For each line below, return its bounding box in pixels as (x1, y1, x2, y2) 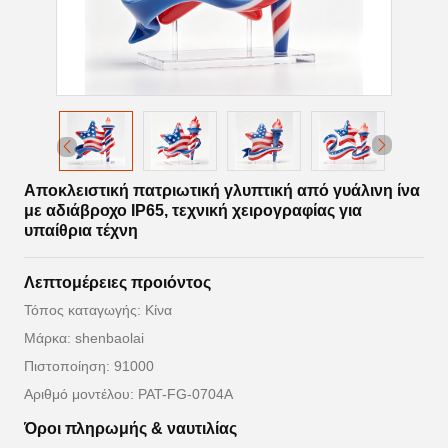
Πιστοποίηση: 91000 (24, 358, 154, 375)
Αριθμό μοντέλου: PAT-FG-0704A (24, 386, 233, 403)
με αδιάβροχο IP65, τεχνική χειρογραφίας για (24, 202, 362, 220)
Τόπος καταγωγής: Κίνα (24, 302, 172, 319)
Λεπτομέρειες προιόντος (24, 274, 211, 292)
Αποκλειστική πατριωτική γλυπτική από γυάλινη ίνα (24, 182, 420, 200)
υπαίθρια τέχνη (24, 222, 138, 240)
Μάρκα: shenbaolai (24, 330, 144, 347)
